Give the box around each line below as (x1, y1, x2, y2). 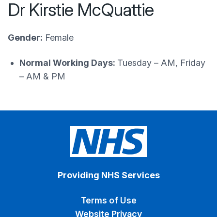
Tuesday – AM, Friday (117, 58, 205, 68)
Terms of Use (80, 195, 137, 205)
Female (43, 32, 74, 43)
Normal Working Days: (19, 58, 117, 68)
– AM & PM (19, 71, 68, 81)
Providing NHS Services (57, 170, 160, 180)
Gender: (8, 32, 43, 43)
